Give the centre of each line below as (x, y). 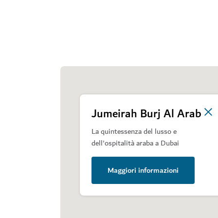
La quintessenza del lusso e (134, 132)
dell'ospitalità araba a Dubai (135, 143)
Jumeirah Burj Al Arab (146, 114)
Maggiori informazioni (143, 171)
